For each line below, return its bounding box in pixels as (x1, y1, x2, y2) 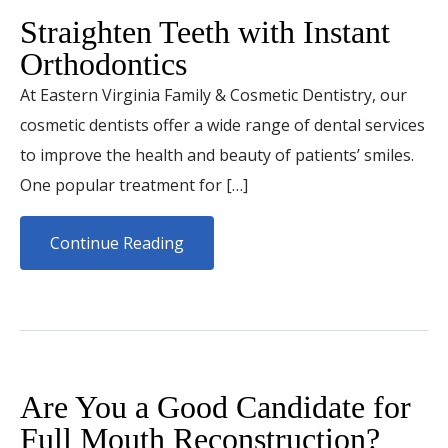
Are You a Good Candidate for (20, 389, 411, 425)
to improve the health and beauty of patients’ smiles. (20, 144, 414, 166)
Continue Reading (50, 232, 184, 254)
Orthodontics (20, 46, 187, 82)
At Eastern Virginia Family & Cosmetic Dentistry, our (20, 84, 407, 106)
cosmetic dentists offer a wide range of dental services (20, 114, 425, 136)
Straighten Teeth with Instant (20, 14, 390, 50)
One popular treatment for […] (20, 174, 248, 196)
